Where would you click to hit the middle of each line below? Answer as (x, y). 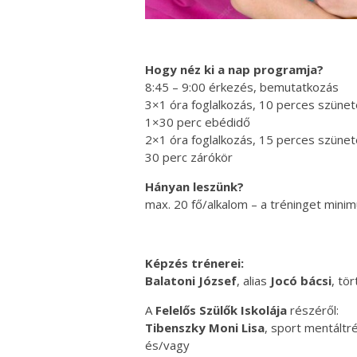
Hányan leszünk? (194, 186)
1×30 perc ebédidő (198, 122)
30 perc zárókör (189, 157)
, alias (253, 280)
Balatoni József (191, 280)
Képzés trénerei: (194, 263)
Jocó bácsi (301, 280)
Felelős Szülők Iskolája (221, 310)
